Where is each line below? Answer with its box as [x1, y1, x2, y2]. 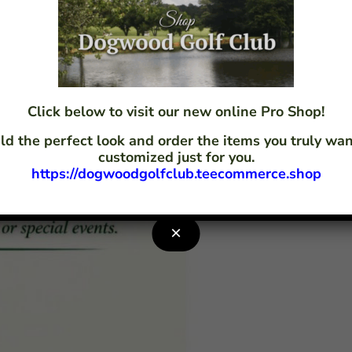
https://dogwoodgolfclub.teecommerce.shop [31, 163, 321, 183]
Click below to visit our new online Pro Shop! [27, 101, 325, 121]
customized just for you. [97, 147, 255, 167]
